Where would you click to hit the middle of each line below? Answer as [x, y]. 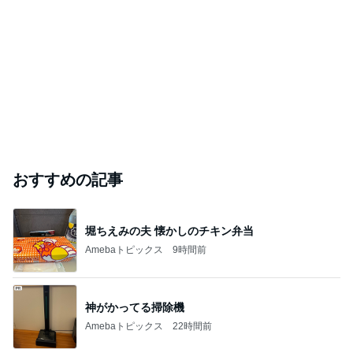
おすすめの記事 [68, 180]
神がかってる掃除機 [135, 307]
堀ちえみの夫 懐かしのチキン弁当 [169, 230]
